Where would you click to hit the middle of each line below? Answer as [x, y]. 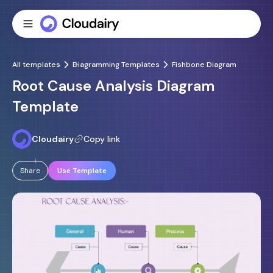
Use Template [82, 171]
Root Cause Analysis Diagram [113, 86]
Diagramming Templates [116, 65]
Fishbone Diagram [204, 65]
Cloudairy [53, 139]
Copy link [102, 139]
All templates [36, 65]
